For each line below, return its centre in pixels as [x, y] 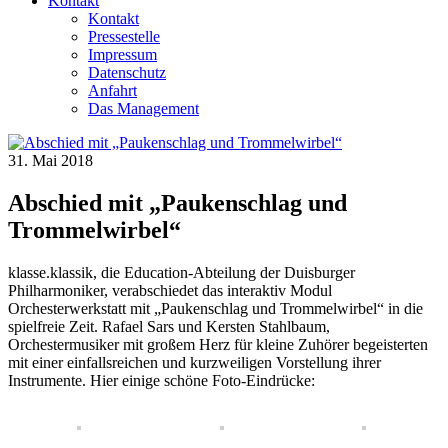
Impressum [122, 54]
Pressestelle [124, 36]
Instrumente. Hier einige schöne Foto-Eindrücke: [161, 380]
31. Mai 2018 [50, 160]
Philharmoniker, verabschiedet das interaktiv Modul [170, 290]
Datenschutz [127, 72]
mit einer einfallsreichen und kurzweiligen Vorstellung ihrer [194, 362]
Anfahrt [112, 90]
